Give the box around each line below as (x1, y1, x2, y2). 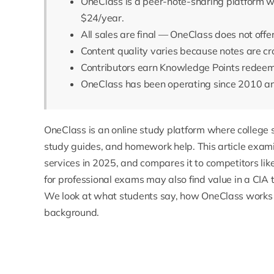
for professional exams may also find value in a (43, 173, 253, 186)
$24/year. (80, 12, 124, 24)
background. (43, 206, 100, 219)
